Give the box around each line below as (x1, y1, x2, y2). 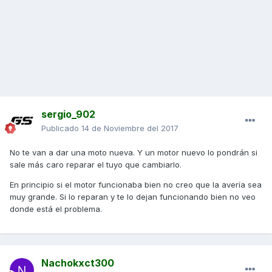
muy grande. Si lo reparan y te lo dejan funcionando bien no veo (10, 192, 256, 202)
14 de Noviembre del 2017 (81, 123, 178, 134)
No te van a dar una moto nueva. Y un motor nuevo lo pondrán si (10, 148, 257, 158)
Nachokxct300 (41, 257, 114, 270)
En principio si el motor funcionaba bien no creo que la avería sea (10, 180, 262, 190)
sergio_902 (41, 108, 95, 121)
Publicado (41, 123, 81, 134)
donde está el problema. (10, 204, 102, 214)
